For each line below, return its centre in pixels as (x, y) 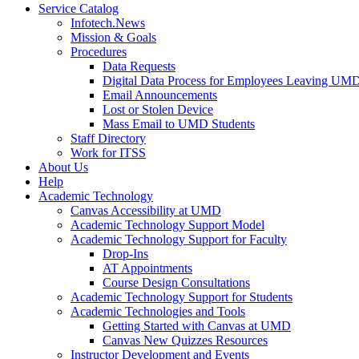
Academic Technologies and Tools (158, 312)
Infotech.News (108, 23)
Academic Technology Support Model (167, 225)
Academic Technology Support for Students (182, 297)
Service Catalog (79, 9)
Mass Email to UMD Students (179, 124)
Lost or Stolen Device (158, 110)
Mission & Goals (113, 38)
